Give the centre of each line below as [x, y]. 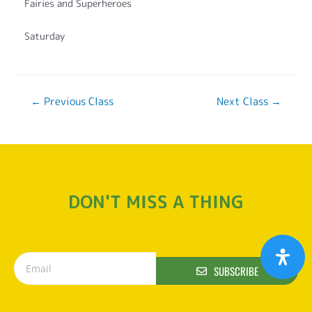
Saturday [45, 36]
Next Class [244, 102]
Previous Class [77, 102]
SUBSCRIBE [236, 271]
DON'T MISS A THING [156, 202]
